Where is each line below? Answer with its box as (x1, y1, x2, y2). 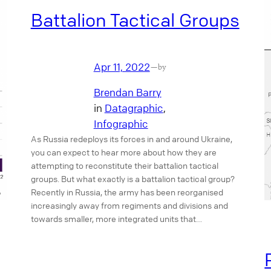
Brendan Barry (93, 86, 162, 99)
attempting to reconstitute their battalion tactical (30, 160, 218, 171)
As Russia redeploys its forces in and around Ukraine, (30, 133, 232, 145)
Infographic (93, 117, 148, 131)
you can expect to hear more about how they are (30, 146, 217, 158)
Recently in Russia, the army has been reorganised (30, 186, 223, 198)
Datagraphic (104, 102, 163, 115)
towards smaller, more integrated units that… (30, 213, 202, 224)
